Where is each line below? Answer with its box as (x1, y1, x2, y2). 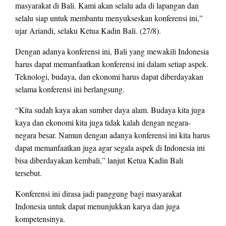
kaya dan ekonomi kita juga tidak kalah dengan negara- (15, 117, 191, 128)
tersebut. (15, 167, 42, 179)
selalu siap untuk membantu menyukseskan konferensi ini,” (15, 13, 203, 24)
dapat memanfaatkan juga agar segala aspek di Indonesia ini (15, 142, 205, 153)
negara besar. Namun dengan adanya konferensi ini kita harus (15, 130, 210, 141)
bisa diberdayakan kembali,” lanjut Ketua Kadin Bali (15, 155, 183, 166)
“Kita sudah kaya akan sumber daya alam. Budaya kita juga (15, 104, 205, 116)
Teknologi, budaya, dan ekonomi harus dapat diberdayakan (15, 71, 203, 82)
